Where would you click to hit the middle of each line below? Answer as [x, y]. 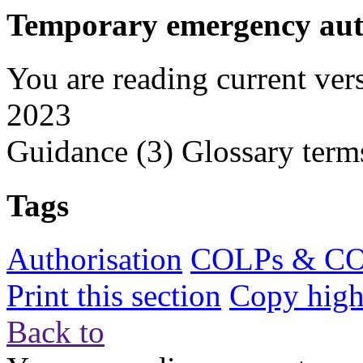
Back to [56, 331]
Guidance [67, 152]
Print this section [114, 295]
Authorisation [94, 258]
